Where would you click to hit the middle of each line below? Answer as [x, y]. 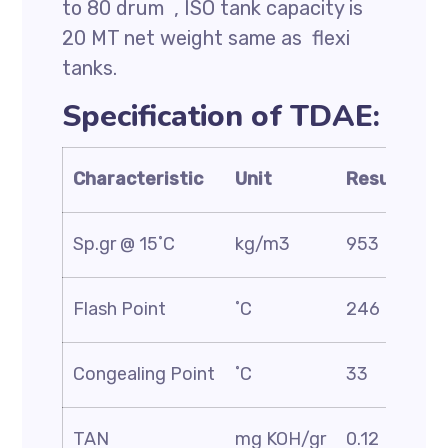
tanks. [90, 68]
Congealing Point [144, 374]
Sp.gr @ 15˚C [124, 244]
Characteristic [138, 179]
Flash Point [120, 309]
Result [375, 179]
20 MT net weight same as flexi [206, 38]
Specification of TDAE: [221, 116]
